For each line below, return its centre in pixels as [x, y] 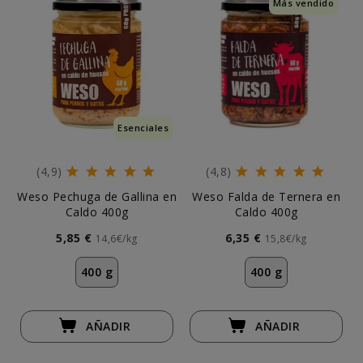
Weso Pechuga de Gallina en [97, 196]
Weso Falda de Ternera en [266, 196]
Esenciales [143, 128]
